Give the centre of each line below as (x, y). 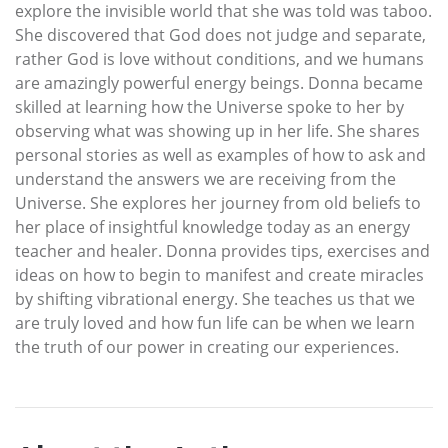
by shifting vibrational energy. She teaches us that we (215, 298)
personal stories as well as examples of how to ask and (220, 154)
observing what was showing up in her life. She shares (217, 130)
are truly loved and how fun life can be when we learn (215, 322)
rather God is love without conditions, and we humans (219, 58)
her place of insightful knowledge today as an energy (212, 226)
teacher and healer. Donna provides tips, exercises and (222, 250)
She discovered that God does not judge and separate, (220, 34)
